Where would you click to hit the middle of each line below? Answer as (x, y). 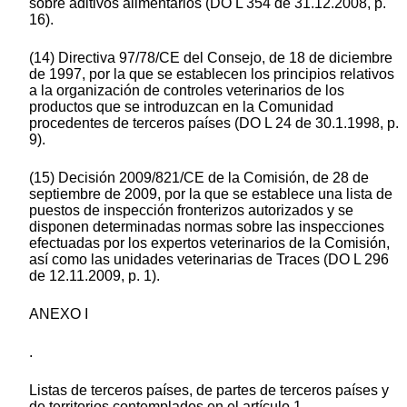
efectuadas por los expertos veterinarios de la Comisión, (209, 243)
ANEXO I (59, 314)
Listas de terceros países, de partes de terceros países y (209, 391)
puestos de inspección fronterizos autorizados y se (191, 211)
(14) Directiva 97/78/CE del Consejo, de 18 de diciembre (211, 58)
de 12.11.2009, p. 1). (94, 276)
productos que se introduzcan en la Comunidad (181, 107)
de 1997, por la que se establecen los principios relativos (212, 74)
